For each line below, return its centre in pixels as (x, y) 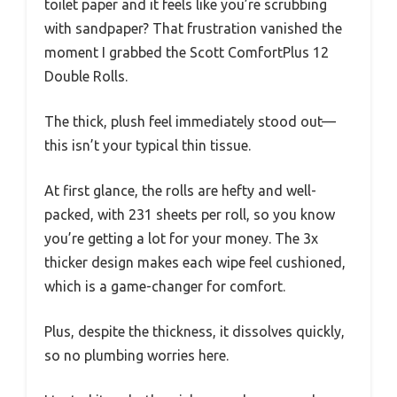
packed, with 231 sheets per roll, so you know (190, 214)
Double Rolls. (86, 76)
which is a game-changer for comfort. (165, 286)
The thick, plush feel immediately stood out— (190, 121)
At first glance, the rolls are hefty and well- (180, 190)
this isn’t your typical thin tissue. (148, 145)
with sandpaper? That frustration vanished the (193, 28)
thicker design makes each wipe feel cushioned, (195, 262)
